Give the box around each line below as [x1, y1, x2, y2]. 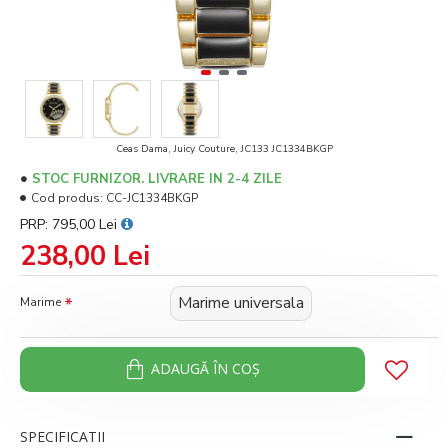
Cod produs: [31, 189, 103, 206]
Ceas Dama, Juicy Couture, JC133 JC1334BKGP [115, 141, 333, 156]
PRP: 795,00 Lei [20, 214, 121, 234]
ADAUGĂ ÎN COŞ [150, 359, 260, 379]
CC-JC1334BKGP [106, 189, 198, 206]
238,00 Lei [20, 237, 150, 275]
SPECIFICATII [20, 426, 105, 446]
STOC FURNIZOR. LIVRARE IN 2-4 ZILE [32, 169, 282, 188]
